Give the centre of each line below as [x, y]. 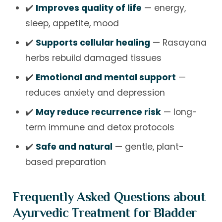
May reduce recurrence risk [98, 112]
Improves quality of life [88, 8]
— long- [179, 112]
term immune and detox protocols [100, 127]
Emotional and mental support [106, 77]
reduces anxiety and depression [95, 92]
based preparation [65, 162]
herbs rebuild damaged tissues [93, 58]
